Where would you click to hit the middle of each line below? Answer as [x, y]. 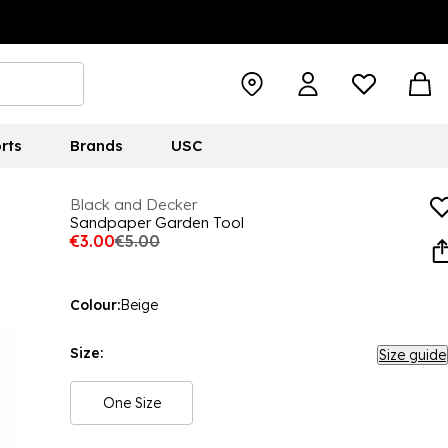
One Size [131, 403]
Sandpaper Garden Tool [157, 222]
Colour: [95, 305]
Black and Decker [133, 204]
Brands [96, 145]
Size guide [412, 355]
